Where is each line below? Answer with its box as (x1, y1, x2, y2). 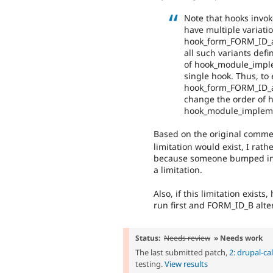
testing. (135, 258, 165, 269)
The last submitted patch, (135, 246, 229, 258)
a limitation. (154, 164, 202, 176)
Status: (135, 232, 161, 243)
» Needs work (214, 232, 263, 243)
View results (165, 258, 208, 269)
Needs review (164, 232, 210, 243)
